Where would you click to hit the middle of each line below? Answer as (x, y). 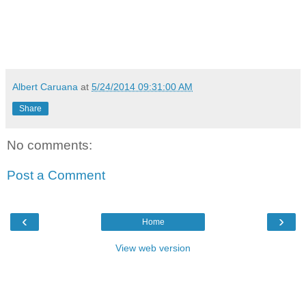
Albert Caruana (45, 87)
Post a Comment (56, 175)
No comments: (50, 145)
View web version (153, 248)
